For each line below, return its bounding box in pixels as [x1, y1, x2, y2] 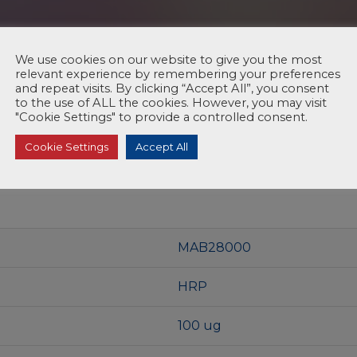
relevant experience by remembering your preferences [15, 67, 340, 81]
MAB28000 [178, 239, 251, 255]
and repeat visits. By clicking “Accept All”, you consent [15, 81, 329, 96]
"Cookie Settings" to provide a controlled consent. [15, 110, 308, 124]
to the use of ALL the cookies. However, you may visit [15, 96, 327, 110]
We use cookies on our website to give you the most [15, 53, 322, 67]
